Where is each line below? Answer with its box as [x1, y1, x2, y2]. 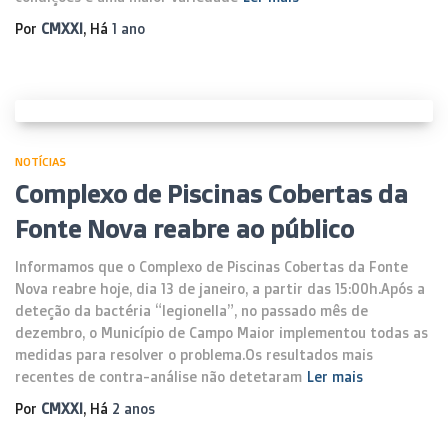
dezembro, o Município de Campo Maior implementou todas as [15, 324, 428, 341]
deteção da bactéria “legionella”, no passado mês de [15, 302, 368, 319]
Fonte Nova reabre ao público [15, 213, 354, 244]
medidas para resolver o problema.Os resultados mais [15, 346, 373, 363]
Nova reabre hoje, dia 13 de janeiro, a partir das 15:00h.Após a [15, 280, 425, 297]
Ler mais [307, 368, 363, 385]
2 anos [112, 400, 155, 417]
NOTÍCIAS [15, 154, 66, 169]
